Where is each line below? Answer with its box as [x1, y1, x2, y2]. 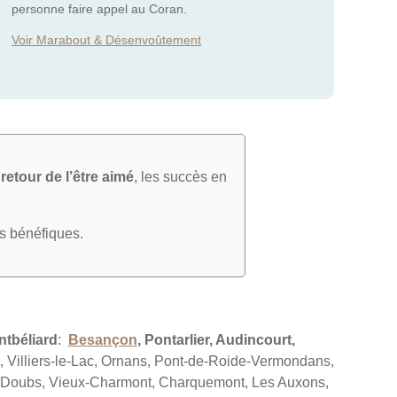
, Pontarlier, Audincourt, [136, 332, 295, 348]
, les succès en [134, 169, 227, 185]
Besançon [67, 332, 137, 348]
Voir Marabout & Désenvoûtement [12, 33, 202, 48]
